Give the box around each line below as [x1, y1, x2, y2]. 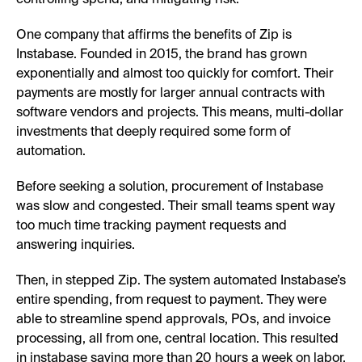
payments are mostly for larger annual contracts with [16, 86, 325, 100]
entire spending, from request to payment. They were [16, 293, 326, 307]
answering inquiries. [16, 238, 135, 252]
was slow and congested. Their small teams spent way [16, 200, 335, 213]
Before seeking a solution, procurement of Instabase [16, 180, 323, 194]
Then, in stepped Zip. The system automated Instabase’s [16, 274, 346, 288]
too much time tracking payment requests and [16, 219, 287, 233]
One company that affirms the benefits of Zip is [16, 28, 292, 42]
